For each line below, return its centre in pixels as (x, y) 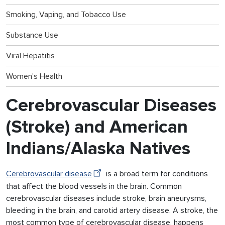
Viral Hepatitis (30, 55)
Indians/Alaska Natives (98, 148)
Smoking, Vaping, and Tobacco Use (66, 14)
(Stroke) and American (97, 127)
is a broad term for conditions (156, 174)
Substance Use (32, 35)
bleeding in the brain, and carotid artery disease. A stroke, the (112, 210)
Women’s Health (34, 76)
